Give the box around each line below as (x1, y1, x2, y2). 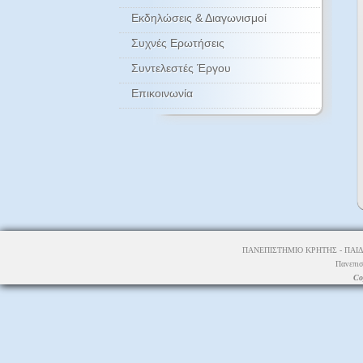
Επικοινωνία (131, 87, 193, 100)
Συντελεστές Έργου (131, 62, 231, 75)
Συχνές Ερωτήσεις (131, 36, 224, 49)
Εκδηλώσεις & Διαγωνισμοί (131, 11, 267, 24)
